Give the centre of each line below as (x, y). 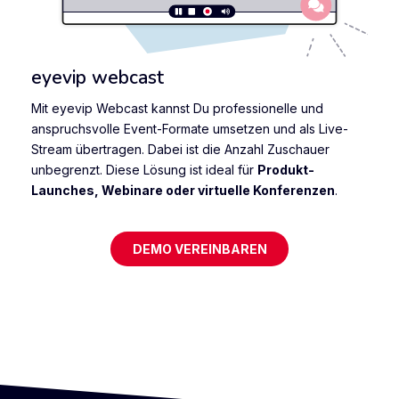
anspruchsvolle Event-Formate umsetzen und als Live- (190, 129)
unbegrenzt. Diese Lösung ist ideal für (144, 170)
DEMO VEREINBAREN (199, 249)
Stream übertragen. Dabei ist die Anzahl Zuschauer (180, 150)
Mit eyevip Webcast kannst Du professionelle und (177, 109)
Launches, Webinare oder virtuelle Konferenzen (183, 191)
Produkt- (286, 170)
